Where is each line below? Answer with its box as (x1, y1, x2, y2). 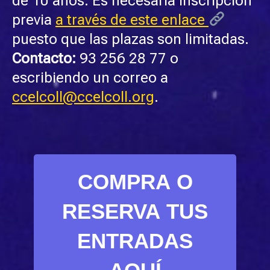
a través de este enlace (55, 11, 209, 28)
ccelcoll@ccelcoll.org (12, 88, 154, 105)
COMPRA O (77, 169, 193, 193)
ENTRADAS (77, 228, 193, 253)
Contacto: (12, 49, 76, 67)
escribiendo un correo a (12, 69, 168, 86)
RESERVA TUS (62, 199, 208, 223)
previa (12, 11, 55, 28)
